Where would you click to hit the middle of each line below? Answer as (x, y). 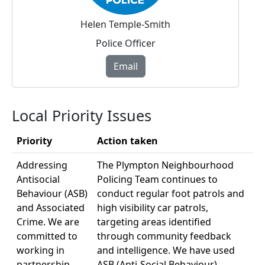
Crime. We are (48, 222)
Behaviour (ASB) (52, 194)
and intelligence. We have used (166, 251)
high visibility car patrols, (153, 208)
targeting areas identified (154, 222)
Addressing (42, 165)
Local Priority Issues (82, 116)
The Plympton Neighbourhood (165, 165)
